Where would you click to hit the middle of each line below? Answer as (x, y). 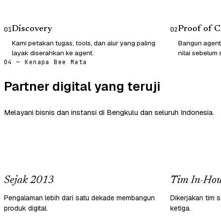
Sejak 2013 (29, 180)
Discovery (32, 29)
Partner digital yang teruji (82, 86)
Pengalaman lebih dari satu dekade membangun (79, 198)
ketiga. (181, 208)
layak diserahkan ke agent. (53, 53)
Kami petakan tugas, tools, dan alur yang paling (84, 43)
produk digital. (26, 208)
